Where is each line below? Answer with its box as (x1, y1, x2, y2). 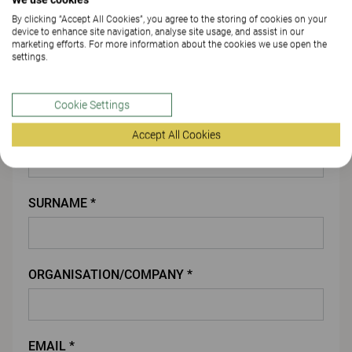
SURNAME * (28, 195, 96, 211)
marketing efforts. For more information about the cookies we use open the (12, 38, 327, 49)
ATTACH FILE (42, 25, 108, 38)
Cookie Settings (54, 98, 130, 111)
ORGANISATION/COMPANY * (28, 266, 192, 282)
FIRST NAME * (28, 123, 110, 139)
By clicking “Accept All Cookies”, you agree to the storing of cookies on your (12, 13, 327, 24)
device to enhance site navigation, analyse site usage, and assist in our (12, 26, 304, 37)
